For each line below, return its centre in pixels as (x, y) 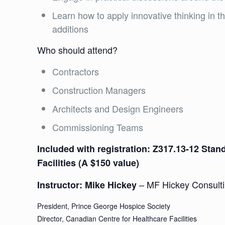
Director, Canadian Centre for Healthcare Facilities (117, 218)
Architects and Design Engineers (118, 108)
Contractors (76, 71)
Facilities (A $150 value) (88, 163)
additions (71, 29)
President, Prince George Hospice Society (104, 206)
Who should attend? (78, 50)
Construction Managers (99, 90)
